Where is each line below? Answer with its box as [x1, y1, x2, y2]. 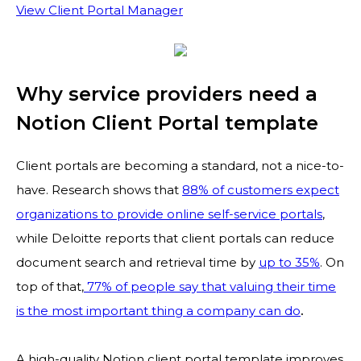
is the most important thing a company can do [16, 303, 301, 318]
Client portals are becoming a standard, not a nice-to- [16, 158, 344, 173]
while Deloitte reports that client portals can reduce [16, 230, 334, 246]
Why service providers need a [16, 82, 317, 106]
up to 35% [259, 255, 320, 270]
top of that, [16, 279, 84, 294]
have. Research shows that [16, 182, 182, 197]
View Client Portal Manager [16, 2, 183, 18]
